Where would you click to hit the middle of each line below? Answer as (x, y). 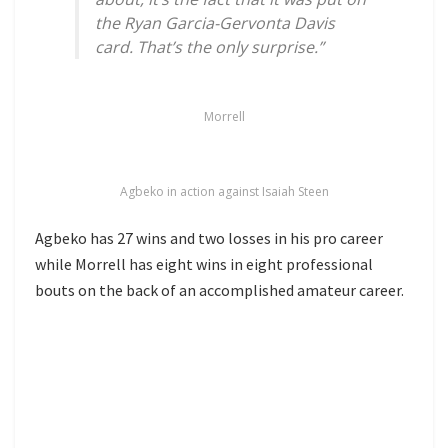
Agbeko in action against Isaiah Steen (224, 191)
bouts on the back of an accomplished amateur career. (219, 289)
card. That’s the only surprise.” (209, 46)
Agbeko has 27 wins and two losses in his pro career (209, 237)
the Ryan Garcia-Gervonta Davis (215, 22)
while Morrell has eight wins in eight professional (204, 263)
